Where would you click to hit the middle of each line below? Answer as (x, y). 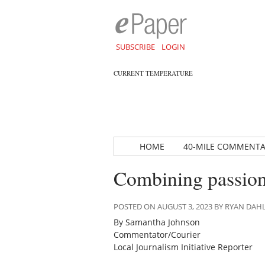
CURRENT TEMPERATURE (153, 73)
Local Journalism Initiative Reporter (183, 247)
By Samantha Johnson (157, 222)
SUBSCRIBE (135, 47)
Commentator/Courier (157, 235)
